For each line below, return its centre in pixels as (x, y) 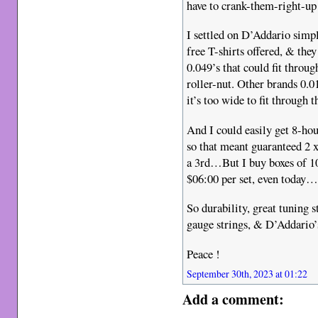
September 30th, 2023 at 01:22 (247, 273)
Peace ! (204, 253)
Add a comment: (234, 298)
